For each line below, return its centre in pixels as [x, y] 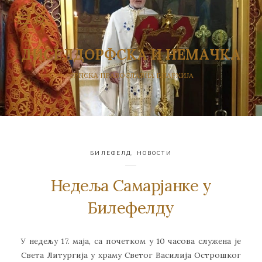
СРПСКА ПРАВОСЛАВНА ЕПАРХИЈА [131, 75]
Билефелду [131, 208]
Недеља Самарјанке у [131, 186]
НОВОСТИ [154, 153]
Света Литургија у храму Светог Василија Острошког [131, 255]
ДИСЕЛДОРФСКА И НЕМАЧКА [131, 54]
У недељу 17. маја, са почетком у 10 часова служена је [131, 241]
